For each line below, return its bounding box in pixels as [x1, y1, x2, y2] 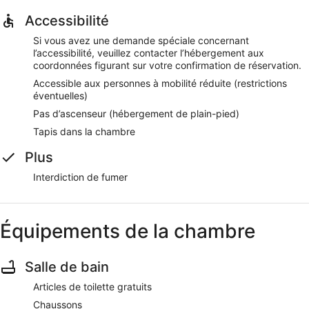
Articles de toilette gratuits [33, 280, 152, 292]
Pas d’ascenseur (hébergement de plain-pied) [33, 107, 239, 119]
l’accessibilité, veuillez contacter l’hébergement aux [33, 46, 264, 59]
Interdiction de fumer [33, 170, 128, 183]
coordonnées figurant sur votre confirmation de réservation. [33, 59, 301, 71]
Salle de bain [25, 258, 109, 275]
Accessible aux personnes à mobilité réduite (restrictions [33, 77, 287, 89]
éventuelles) [33, 89, 88, 101]
